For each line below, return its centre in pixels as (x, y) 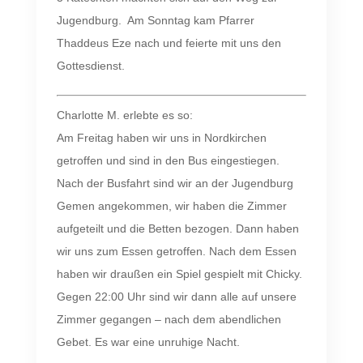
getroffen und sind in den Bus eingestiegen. (168, 160)
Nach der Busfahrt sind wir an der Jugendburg (175, 183)
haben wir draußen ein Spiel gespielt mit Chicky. (179, 273)
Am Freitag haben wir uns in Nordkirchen (161, 137)
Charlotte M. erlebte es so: (124, 115)
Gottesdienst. (90, 65)
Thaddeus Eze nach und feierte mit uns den (169, 43)
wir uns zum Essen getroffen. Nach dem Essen (176, 251)
